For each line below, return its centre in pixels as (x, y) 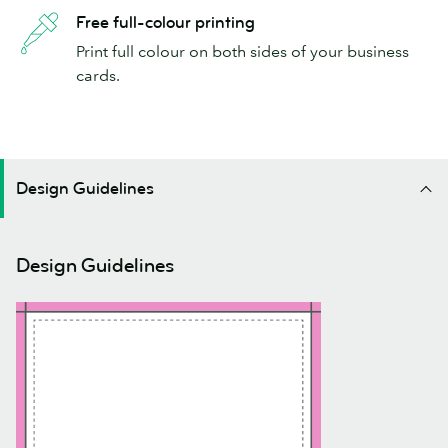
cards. (98, 75)
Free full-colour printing (165, 23)
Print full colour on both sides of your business (242, 51)
